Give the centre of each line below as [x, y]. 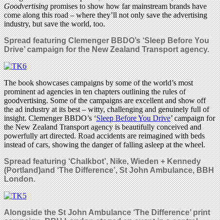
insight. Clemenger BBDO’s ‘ [50, 118]
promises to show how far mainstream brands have [127, 6]
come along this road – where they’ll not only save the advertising [106, 15]
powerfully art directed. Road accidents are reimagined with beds [104, 136]
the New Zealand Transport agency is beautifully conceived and [103, 127]
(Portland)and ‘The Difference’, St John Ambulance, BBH [109, 170]
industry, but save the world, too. [55, 24]
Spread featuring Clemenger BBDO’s [73, 41]
